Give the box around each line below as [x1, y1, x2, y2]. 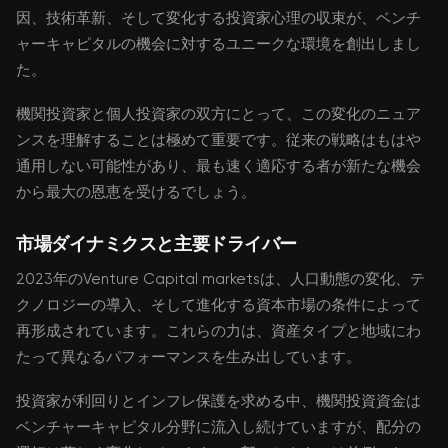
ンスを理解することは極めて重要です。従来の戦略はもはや [16, 131, 421, 149]
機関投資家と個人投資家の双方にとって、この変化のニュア [16, 105, 421, 123]
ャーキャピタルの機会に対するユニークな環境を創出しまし [16, 35, 421, 53]
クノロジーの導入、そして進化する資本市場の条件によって [16, 296, 421, 314]
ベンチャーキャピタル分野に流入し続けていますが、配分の [16, 418, 421, 436]
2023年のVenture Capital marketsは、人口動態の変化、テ [16, 270, 425, 288]
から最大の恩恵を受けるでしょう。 [16, 183, 256, 201]
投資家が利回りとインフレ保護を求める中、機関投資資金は [16, 392, 421, 410]
